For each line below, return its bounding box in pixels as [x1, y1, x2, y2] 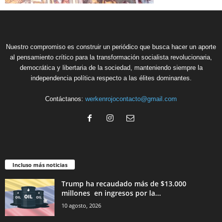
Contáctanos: [45, 95, 85, 103]
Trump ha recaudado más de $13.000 [61, 179, 186, 189]
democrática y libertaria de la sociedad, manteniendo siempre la [19, 64, 203, 72]
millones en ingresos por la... [61, 188, 161, 198]
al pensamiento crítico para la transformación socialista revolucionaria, [10, 54, 212, 61]
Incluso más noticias [12, 161, 67, 169]
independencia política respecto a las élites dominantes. [30, 74, 192, 82]
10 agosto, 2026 [61, 202, 101, 210]
